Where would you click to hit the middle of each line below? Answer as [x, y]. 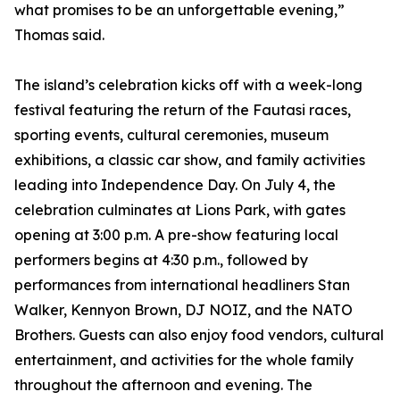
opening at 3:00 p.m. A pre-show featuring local [176, 235]
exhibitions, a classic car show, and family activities [190, 160]
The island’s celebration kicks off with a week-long [188, 85]
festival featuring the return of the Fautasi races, [183, 110]
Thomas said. [59, 35]
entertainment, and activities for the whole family [184, 360]
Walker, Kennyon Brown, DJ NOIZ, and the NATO [183, 310]
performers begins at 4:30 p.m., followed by [161, 260]
